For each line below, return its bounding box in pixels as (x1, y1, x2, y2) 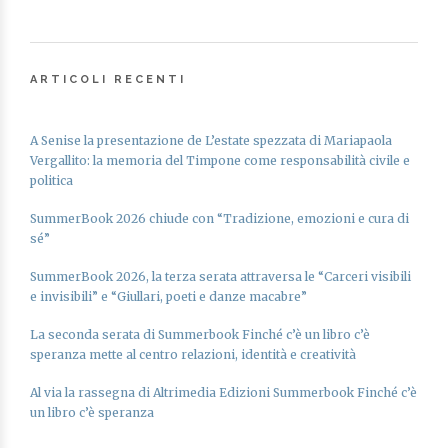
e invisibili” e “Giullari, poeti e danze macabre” (30, 288, 307, 304)
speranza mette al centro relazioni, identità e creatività (30, 346, 356, 362)
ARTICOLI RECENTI (30, 72, 186, 86)
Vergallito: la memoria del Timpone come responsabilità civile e (30, 152, 410, 168)
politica (30, 172, 73, 188)
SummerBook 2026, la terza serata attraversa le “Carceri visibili (30, 268, 411, 284)
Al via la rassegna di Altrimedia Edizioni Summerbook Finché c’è (30, 384, 417, 400)
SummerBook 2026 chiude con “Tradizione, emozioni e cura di (30, 210, 409, 226)
